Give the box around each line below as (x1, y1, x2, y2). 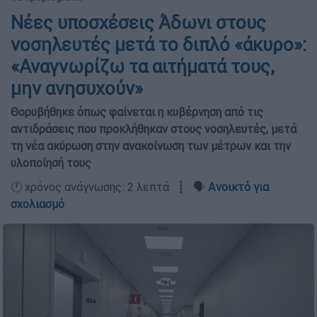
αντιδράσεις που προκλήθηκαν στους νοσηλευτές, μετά (11, 122, 296, 136)
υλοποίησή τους (11, 156, 91, 170)
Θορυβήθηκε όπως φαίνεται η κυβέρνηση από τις (11, 105, 263, 119)
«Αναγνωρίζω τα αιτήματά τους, (11, 55, 275, 78)
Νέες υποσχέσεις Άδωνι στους (11, 11, 266, 34)
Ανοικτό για (208, 180, 269, 194)
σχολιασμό (11, 197, 64, 211)
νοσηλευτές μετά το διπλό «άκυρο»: (11, 33, 306, 56)
